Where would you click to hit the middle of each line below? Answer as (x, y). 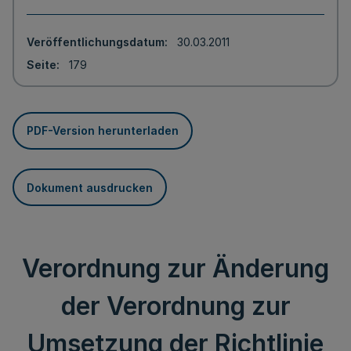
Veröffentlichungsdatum (96, 42)
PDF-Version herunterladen (103, 130)
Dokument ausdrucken (90, 187)
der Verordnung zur (175, 306)
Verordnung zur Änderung (175, 268)
